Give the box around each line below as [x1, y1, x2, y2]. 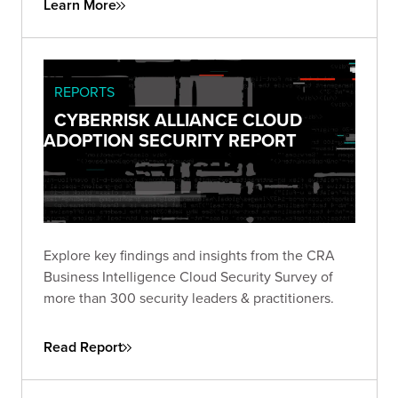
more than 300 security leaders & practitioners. [44, 288, 334, 308]
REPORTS [54, 82, 115, 102]
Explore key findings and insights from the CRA [44, 245, 335, 266]
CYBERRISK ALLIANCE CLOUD [54, 107, 302, 133]
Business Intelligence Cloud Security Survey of [44, 267, 333, 287]
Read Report [44, 337, 123, 358]
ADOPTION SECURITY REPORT [44, 127, 297, 154]
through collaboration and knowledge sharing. [44, 10, 329, 30]
